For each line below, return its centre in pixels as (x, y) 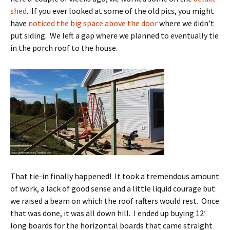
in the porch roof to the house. (64, 48)
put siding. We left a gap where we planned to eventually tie (114, 36)
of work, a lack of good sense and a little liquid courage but (113, 189)
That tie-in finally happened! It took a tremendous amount (115, 176)
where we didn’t (186, 23)
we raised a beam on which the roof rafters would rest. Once (115, 201)
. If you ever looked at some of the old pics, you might (120, 11)
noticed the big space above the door (93, 23)
